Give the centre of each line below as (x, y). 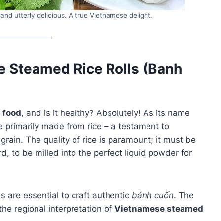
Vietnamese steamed (159, 208)
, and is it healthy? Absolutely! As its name (106, 113)
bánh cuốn (153, 195)
